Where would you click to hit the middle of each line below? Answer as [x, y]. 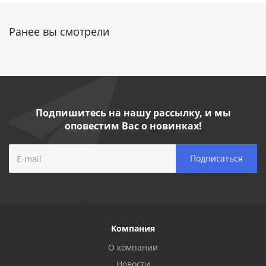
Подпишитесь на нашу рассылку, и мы [133, 113]
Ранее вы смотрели [59, 31]
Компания [133, 228]
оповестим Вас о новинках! [133, 126]
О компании [133, 247]
